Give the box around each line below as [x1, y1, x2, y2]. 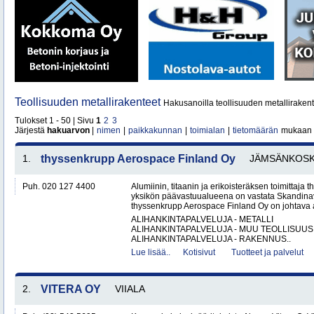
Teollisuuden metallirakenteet [15, 96, 163, 108]
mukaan [279, 125, 312, 135]
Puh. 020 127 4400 [22, 182, 95, 191]
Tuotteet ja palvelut [231, 247, 303, 257]
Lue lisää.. [131, 247, 170, 257]
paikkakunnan [128, 125, 182, 135]
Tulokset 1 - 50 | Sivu [15, 116, 96, 125]
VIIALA [115, 283, 145, 294]
